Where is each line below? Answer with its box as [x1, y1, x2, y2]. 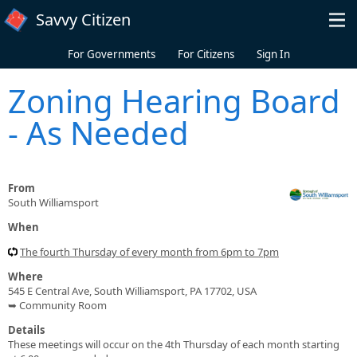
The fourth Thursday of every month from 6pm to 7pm [20, 244, 279, 259]
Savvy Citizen [36, 9, 131, 30]
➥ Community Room [8, 297, 107, 312]
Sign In [256, 47, 290, 61]
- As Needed [8, 110, 189, 155]
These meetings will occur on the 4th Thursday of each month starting [8, 336, 339, 351]
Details [8, 322, 45, 337]
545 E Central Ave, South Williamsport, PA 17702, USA [8, 283, 257, 298]
